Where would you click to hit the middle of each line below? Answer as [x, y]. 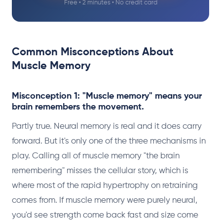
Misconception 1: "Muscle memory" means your [107, 96]
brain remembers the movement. [78, 107]
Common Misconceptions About [92, 52]
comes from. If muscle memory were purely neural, [105, 201]
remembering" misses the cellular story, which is [100, 171]
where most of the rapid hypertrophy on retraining [105, 186]
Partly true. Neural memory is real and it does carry [107, 127]
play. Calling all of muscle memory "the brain [96, 156]
